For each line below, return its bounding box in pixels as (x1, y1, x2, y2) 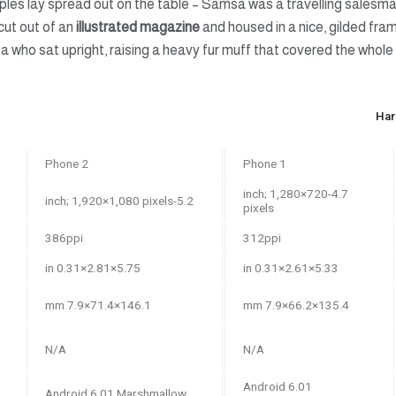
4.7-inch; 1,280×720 (243, 186, 328, 201)
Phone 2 (45, 156, 88, 171)
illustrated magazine (76, 19, 200, 35)
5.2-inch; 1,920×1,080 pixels (177, 193, 194, 208)
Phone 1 (243, 156, 286, 171)
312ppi (243, 230, 281, 245)
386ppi (45, 230, 83, 245)
